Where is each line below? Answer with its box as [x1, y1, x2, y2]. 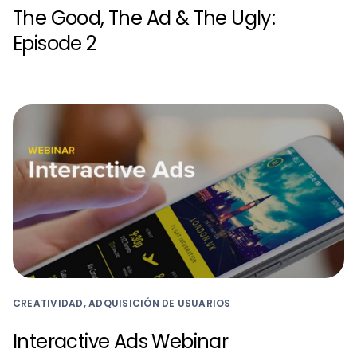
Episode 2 [13, 30, 96, 57]
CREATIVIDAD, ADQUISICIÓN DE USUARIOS [13, 296, 231, 311]
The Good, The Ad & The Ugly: [13, 5, 276, 32]
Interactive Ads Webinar [13, 328, 229, 355]
